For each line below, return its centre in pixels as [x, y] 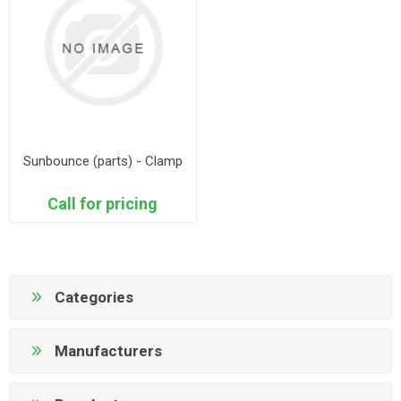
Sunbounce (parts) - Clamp [102, 161]
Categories [94, 298]
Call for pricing [103, 203]
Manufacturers [108, 351]
